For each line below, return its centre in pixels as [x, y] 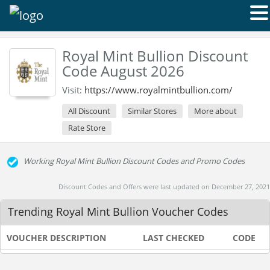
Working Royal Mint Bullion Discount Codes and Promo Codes [134, 161]
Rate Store [87, 128]
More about [215, 111]
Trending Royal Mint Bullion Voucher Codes [118, 212]
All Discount [89, 111]
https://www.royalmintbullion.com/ [159, 90]
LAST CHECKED [174, 238]
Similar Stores [152, 111]
